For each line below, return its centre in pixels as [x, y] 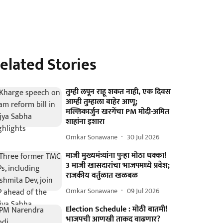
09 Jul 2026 [143, 191]
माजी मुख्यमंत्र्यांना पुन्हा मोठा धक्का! [116, 156]
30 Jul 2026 [143, 137]
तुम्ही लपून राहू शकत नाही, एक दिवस [118, 92]
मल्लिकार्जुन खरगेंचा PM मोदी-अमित [118, 112]
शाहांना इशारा [85, 122]
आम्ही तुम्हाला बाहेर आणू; [102, 102]
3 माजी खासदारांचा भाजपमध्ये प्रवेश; [118, 166]
